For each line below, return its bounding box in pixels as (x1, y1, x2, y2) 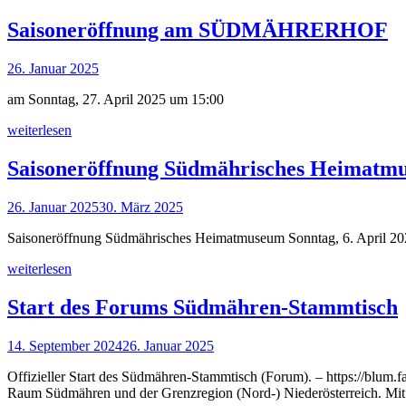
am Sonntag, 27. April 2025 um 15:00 (7, 92, 224, 108)
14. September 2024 (7, 337, 122, 353)
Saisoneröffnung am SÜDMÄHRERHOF (7, 18, 388, 43)
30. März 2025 (99, 199, 183, 216)
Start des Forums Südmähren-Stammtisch (7, 295, 398, 320)
